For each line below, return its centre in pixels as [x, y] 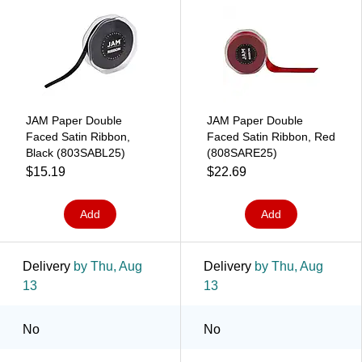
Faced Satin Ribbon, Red [271, 136]
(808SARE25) [242, 152]
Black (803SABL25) [76, 152]
